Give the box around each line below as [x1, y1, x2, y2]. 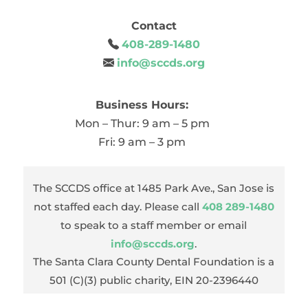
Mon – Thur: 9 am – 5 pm [74, 117, 210, 131]
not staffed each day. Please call [33, 200, 202, 214]
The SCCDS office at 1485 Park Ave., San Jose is [33, 181, 275, 195]
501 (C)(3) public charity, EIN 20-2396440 [49, 274, 258, 287]
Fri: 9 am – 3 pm [98, 135, 186, 149]
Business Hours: [96, 98, 188, 112]
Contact [131, 19, 177, 33]
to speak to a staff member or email [60, 219, 247, 232]
